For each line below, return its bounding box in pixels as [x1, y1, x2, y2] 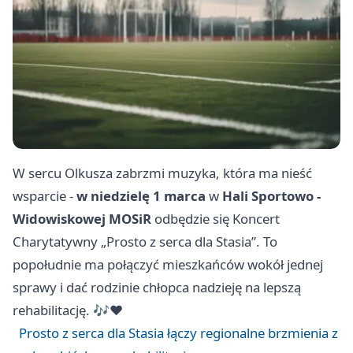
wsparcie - [13, 187, 76, 206]
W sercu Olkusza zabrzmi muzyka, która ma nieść [13, 164, 312, 183]
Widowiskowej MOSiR [13, 210, 151, 229]
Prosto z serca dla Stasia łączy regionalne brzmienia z [19, 324, 338, 343]
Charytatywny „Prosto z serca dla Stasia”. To [13, 232, 277, 251]
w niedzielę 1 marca [76, 187, 206, 206]
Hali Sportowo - [222, 187, 321, 206]
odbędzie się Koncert [151, 210, 280, 229]
